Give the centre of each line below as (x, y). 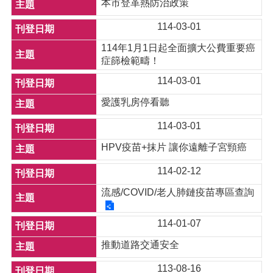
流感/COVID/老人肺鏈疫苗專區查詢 (178, 192)
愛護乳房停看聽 (136, 102)
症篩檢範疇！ (131, 61)
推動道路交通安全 (140, 245)
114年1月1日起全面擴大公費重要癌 (179, 48)
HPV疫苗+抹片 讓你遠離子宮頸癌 (174, 147)
